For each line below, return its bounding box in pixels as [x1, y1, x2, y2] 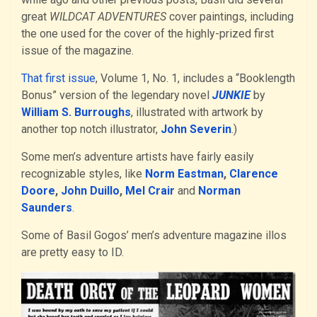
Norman [198, 183, 241, 197]
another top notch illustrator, [21, 122, 161, 136]
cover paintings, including [166, 9, 294, 23]
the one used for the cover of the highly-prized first [21, 26, 274, 40]
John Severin [161, 122, 231, 136]
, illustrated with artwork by [131, 105, 263, 119]
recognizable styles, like [21, 166, 145, 180]
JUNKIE [212, 88, 250, 102]
